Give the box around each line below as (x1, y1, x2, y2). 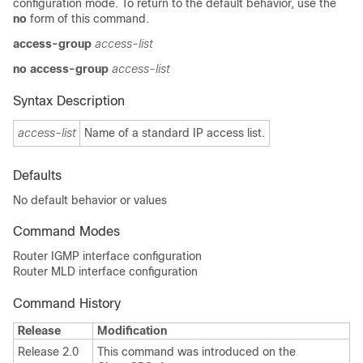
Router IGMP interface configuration (13, 250, 202, 263)
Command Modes (13, 224, 120, 238)
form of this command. (27, 12, 149, 25)
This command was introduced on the (97, 345, 296, 358)
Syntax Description (13, 94, 125, 108)
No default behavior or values (13, 194, 167, 207)
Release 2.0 (18, 345, 79, 358)
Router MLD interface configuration (13, 265, 198, 278)
